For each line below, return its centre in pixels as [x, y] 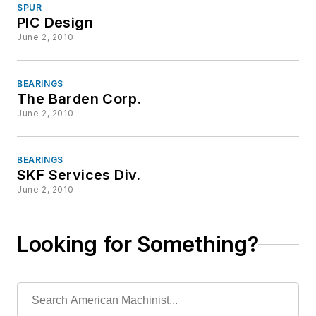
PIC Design [55, 23]
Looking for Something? [138, 244]
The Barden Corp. [79, 99]
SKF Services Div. [79, 175]
